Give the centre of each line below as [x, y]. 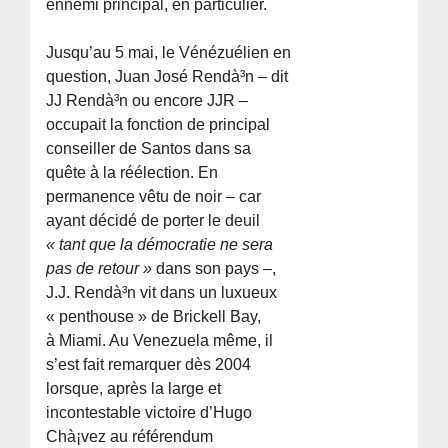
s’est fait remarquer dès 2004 [149, 364]
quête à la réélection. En [132, 172]
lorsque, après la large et [134, 388]
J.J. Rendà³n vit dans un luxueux [162, 292]
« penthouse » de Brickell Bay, [154, 316]
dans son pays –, [214, 268]
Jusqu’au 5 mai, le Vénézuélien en [169, 52]
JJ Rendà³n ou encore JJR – [147, 100]
